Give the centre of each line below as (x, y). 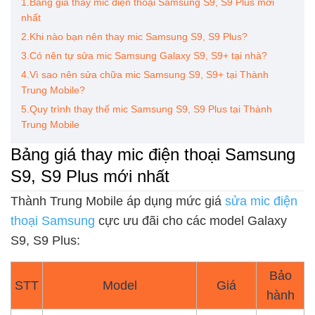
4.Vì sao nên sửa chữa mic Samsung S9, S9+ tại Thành (145, 75)
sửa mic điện (261, 201)
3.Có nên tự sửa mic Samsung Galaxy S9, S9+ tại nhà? (144, 56)
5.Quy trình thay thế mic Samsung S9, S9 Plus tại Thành (147, 109)
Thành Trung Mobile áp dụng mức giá (118, 201)
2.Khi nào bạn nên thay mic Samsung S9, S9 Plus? (134, 37)
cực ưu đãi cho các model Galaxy (191, 220)
